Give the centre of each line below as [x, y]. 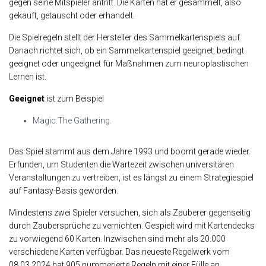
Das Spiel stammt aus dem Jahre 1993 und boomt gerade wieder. [130, 152]
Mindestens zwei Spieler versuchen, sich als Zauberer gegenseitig [130, 213]
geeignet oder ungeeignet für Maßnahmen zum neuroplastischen [129, 64]
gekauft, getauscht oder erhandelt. [72, 16]
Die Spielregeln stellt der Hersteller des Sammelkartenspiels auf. [125, 38]
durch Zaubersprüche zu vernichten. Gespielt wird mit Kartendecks [132, 226]
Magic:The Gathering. [72, 121]
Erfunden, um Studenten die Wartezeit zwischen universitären [121, 165]
